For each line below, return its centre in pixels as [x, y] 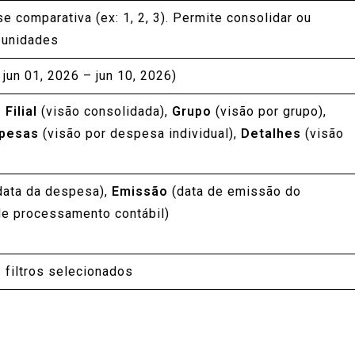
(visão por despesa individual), [140, 133]
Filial [21, 111]
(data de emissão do [235, 191]
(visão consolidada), [105, 111]
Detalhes [271, 133]
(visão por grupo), [269, 111]
